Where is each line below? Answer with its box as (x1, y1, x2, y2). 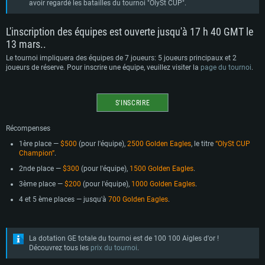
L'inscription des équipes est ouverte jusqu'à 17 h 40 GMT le (6, 25, 253, 38)
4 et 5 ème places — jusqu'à (19, 195, 108, 203)
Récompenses (6, 124, 50, 132)
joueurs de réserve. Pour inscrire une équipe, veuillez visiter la (6, 63, 201, 72)
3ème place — (19, 180, 64, 188)
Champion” (19, 149, 54, 157)
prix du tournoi (91, 244, 137, 252)
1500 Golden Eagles (130, 164, 193, 173)
